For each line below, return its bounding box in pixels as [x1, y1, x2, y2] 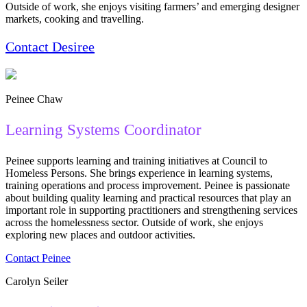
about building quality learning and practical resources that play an [5, 192, 291, 204]
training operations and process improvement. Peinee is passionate [5, 180, 290, 192]
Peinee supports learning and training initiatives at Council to [5, 155, 267, 167]
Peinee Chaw [5, 93, 63, 106]
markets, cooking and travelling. [5, 13, 144, 25]
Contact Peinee [5, 252, 71, 265]
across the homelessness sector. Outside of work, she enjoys [5, 217, 263, 229]
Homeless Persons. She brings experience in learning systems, [5, 167, 273, 180]
